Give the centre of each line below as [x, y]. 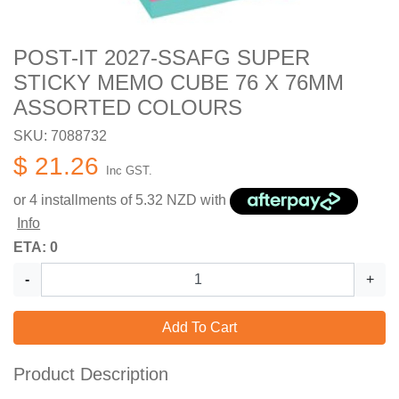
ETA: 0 [36, 248]
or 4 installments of [74, 200]
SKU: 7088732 [60, 136]
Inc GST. [129, 171]
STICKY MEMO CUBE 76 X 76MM [179, 83]
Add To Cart [199, 328]
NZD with [196, 200]
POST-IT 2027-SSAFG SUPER [162, 58]
